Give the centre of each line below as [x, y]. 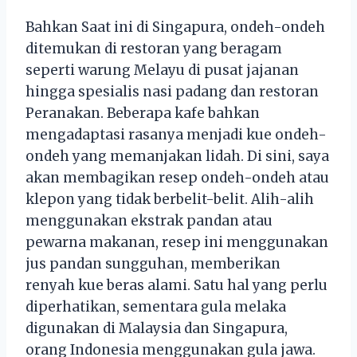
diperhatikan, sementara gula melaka [156, 307]
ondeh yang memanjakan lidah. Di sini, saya [177, 157]
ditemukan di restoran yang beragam [154, 49]
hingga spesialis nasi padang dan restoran [172, 92]
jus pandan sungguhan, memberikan [153, 264]
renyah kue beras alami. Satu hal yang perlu [177, 286]
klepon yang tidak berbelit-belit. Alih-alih [170, 200]
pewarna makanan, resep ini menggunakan [177, 243]
